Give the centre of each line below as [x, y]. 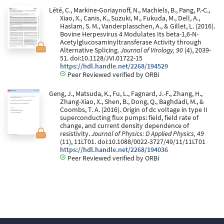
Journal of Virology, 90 [152, 50]
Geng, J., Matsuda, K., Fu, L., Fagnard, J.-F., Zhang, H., [125, 93]
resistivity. [76, 133]
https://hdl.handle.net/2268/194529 [114, 66]
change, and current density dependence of [124, 125]
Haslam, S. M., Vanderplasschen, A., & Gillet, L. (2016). [137, 26]
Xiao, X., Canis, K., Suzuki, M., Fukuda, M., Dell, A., [130, 18]
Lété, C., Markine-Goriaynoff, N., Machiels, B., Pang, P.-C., [129, 10]
